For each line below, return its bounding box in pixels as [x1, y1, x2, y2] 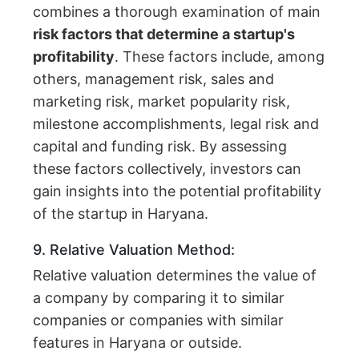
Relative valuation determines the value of [33, 267, 317, 284]
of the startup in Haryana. [33, 205, 209, 223]
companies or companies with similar [33, 312, 284, 329]
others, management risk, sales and [33, 71, 275, 88]
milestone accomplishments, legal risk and [33, 115, 320, 133]
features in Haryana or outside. [33, 334, 243, 352]
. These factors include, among [115, 48, 325, 66]
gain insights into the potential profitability [33, 183, 322, 200]
